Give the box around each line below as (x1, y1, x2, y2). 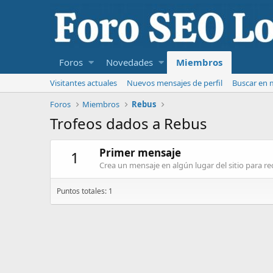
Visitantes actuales (50, 77, 117, 88)
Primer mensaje (99, 146, 181, 160)
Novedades (105, 56, 153, 68)
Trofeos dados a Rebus (50, 113, 207, 133)
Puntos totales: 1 (57, 186, 113, 197)
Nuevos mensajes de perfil (127, 77, 222, 88)
